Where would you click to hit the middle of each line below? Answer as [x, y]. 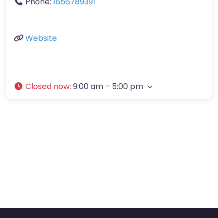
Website [41, 38]
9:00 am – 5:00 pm [108, 86]
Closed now [47, 86]
